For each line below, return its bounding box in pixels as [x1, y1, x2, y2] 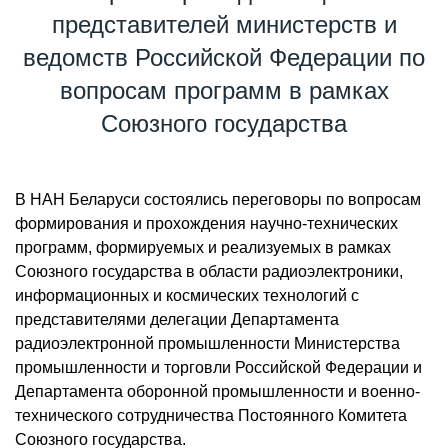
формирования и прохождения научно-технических [15, 215, 398, 232]
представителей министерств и [51, 11, 397, 38]
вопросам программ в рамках [59, 77, 389, 104]
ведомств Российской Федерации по [23, 44, 425, 71]
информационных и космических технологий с [15, 287, 359, 304]
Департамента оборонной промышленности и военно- [15, 383, 420, 400]
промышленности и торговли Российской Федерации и [15, 359, 422, 376]
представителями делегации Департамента [15, 311, 339, 328]
